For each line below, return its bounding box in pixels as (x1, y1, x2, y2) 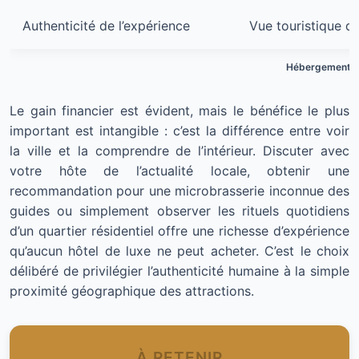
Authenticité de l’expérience (22, 18, 190, 34)
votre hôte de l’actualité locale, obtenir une (10, 163, 349, 179)
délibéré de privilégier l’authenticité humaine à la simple (10, 263, 349, 280)
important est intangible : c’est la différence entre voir (10, 123, 349, 139)
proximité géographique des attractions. (10, 283, 254, 300)
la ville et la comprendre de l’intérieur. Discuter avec (10, 143, 349, 159)
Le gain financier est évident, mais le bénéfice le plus (10, 103, 349, 119)
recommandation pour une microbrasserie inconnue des (10, 183, 349, 200)
